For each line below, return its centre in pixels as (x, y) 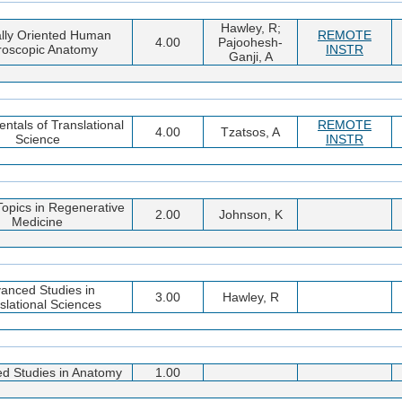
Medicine (37, 221)
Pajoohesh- (250, 42)
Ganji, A (250, 56)
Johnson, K (250, 214)
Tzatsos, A (250, 131)
